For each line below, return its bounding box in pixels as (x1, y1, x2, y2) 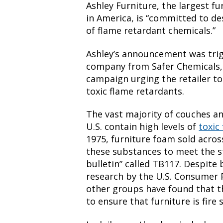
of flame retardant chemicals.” (86, 24, 216, 37)
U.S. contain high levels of (86, 120, 199, 133)
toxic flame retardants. (86, 85, 185, 97)
